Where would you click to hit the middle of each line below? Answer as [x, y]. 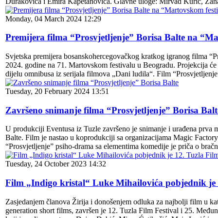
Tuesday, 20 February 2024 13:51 [57, 91]
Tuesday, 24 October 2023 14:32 [56, 164]
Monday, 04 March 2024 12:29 [53, 18]
